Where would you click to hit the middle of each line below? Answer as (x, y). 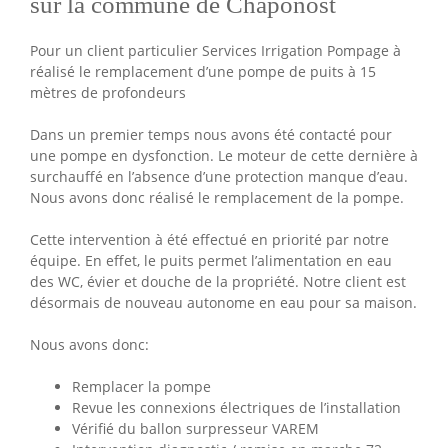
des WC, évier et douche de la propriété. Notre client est (218, 281)
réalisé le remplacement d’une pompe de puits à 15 (203, 71)
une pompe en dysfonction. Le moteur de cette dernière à (224, 155)
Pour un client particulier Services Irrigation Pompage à (215, 50)
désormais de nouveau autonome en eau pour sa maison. (223, 302)
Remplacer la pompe (141, 386)
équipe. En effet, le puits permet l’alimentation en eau (211, 260)
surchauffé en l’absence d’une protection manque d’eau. (219, 176)
